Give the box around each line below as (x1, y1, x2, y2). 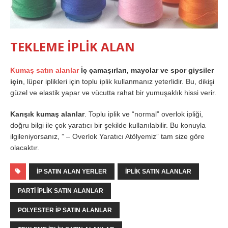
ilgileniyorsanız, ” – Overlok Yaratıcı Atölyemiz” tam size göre (10, 132, 205, 141)
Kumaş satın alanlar (10, 66, 79, 75)
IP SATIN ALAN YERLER (37, 168, 107, 176)
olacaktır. (10, 144, 39, 152)
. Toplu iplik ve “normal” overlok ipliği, (84, 110, 203, 119)
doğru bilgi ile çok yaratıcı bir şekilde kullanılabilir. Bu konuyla (10, 121, 206, 130)
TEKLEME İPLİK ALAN (10, 38, 135, 55)
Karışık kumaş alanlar (10, 110, 84, 119)
